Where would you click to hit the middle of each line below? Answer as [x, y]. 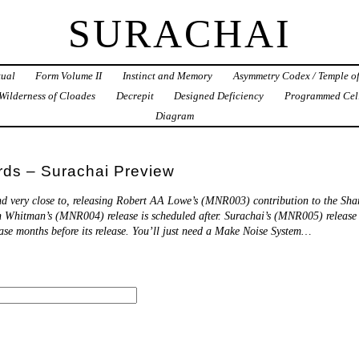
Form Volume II [69, 76]
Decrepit [135, 96]
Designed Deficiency [219, 96]
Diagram [174, 116]
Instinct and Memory [168, 76]
